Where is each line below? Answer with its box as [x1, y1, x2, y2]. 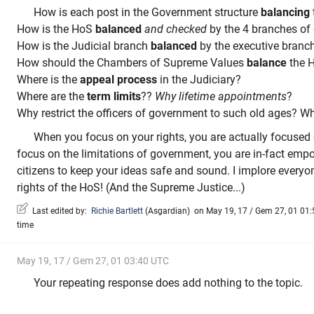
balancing [261, 6, 310, 20]
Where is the [17, 73, 80, 87]
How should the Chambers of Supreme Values [17, 56, 247, 70]
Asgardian [148, 206, 187, 217]
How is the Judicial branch [17, 39, 151, 53]
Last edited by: [28, 206, 91, 217]
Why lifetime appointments [155, 90, 287, 104]
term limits [87, 90, 141, 104]
